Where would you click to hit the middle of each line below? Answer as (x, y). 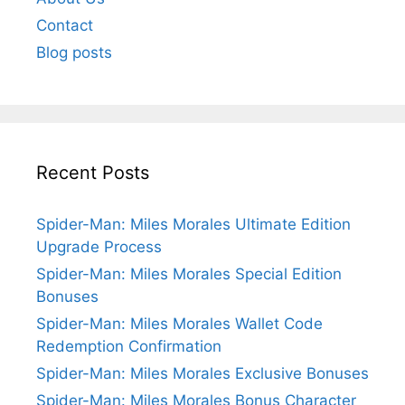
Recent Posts (93, 172)
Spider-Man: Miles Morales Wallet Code (179, 323)
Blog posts (74, 52)
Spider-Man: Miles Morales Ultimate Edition (193, 224)
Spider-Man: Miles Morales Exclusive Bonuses (202, 373)
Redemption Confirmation (129, 346)
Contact (65, 25)
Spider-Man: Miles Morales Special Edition (189, 273)
